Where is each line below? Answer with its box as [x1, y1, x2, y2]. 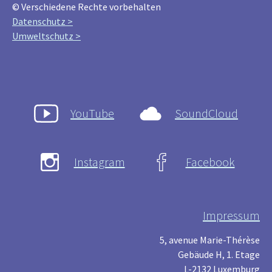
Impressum [203, 208, 260, 223]
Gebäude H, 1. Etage [178, 248, 260, 261]
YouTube [70, 106, 114, 121]
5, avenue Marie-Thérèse [160, 234, 260, 246]
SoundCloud [175, 106, 238, 121]
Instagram [73, 154, 125, 170]
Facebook [185, 154, 235, 170]
